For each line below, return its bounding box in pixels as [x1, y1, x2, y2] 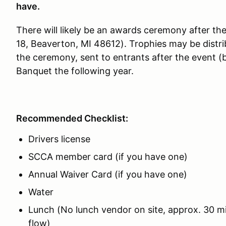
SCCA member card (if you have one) [28, 151, 188, 162]
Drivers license [28, 134, 90, 144]
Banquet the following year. [16, 66, 134, 76]
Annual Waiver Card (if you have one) [28, 169, 187, 180]
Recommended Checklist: [16, 113, 128, 124]
